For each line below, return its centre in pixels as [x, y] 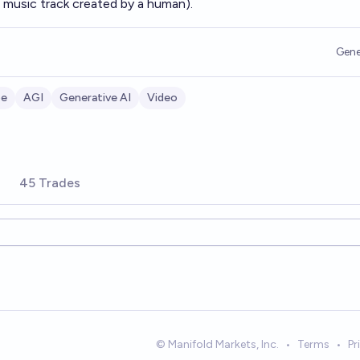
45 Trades [50, 183]
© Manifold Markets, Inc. [217, 344]
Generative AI [95, 98]
